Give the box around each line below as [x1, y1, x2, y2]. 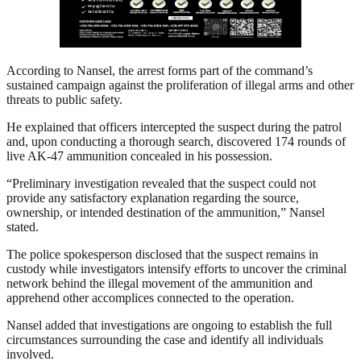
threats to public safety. [6, 93, 122, 107]
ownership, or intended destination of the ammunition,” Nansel [6, 205, 325, 220]
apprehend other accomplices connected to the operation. [6, 291, 294, 305]
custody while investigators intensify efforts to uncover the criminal [6, 262, 346, 276]
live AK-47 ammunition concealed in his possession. [6, 149, 272, 164]
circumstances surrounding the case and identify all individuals [6, 333, 323, 347]
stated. [6, 220, 39, 234]
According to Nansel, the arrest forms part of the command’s [6, 64, 313, 78]
